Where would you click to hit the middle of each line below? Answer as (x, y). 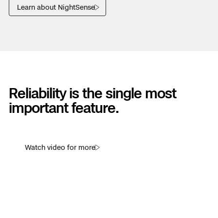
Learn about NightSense (56, 7)
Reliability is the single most (92, 93)
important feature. (64, 108)
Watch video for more (60, 147)
